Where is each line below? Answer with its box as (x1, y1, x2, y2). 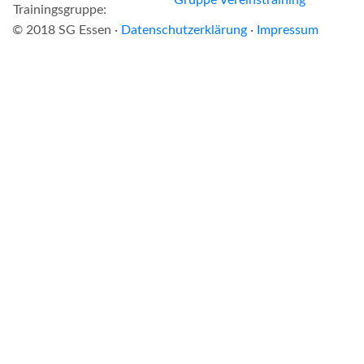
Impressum (257, 23, 318, 37)
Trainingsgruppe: (13, 2, 106, 16)
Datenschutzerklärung (121, 23, 247, 37)
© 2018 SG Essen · (12, 23, 121, 37)
